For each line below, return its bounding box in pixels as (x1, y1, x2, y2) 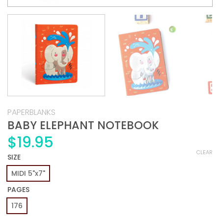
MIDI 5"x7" (11, 168, 45, 178)
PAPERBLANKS (7, 107, 55, 118)
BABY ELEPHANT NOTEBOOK (7, 117, 159, 133)
